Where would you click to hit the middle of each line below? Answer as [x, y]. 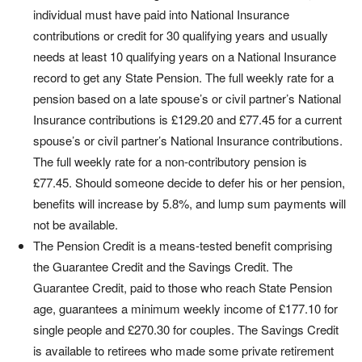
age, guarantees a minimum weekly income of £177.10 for [185, 308]
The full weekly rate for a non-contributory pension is [170, 161]
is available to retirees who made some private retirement [183, 350]
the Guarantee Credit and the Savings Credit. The [163, 266]
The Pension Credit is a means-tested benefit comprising [183, 245]
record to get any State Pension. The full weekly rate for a [183, 77]
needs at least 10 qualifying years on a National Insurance [185, 56]
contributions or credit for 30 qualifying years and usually [181, 35]
